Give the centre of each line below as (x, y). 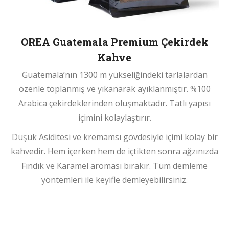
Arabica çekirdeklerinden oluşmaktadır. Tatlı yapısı (114, 103)
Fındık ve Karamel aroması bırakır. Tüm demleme (114, 165)
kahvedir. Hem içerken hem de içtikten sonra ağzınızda (114, 151)
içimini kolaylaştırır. (114, 117)
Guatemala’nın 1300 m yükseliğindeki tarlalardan (114, 74)
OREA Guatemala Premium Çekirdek (114, 42)
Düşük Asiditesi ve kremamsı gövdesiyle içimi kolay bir (114, 137)
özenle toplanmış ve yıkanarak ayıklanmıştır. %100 (114, 89)
